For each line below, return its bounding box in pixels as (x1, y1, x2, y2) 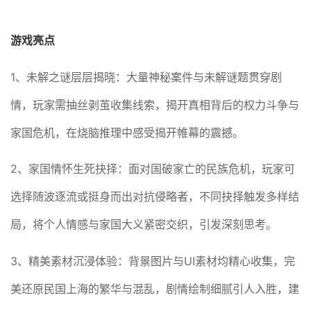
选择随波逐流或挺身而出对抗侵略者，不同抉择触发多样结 (10, 190, 300, 204)
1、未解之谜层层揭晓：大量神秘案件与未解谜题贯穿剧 (10, 69, 283, 84)
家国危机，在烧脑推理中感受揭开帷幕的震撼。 (10, 125, 244, 140)
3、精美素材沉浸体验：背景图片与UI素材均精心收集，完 (10, 254, 296, 269)
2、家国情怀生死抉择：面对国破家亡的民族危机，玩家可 (10, 162, 296, 176)
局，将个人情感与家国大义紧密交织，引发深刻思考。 (10, 217, 278, 232)
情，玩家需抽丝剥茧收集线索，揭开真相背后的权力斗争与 (10, 97, 300, 112)
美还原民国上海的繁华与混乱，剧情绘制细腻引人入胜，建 (10, 282, 300, 296)
